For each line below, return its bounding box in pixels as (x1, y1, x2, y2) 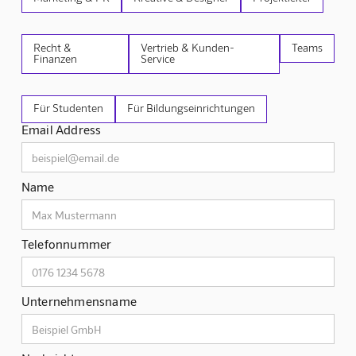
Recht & (33, 40, 72, 54)
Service (141, 51, 176, 65)
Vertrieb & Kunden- (141, 40, 235, 54)
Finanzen (33, 51, 77, 65)
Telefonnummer (21, 236, 112, 252)
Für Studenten (33, 100, 103, 114)
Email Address (21, 122, 102, 137)
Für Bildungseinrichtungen (126, 100, 255, 114)
